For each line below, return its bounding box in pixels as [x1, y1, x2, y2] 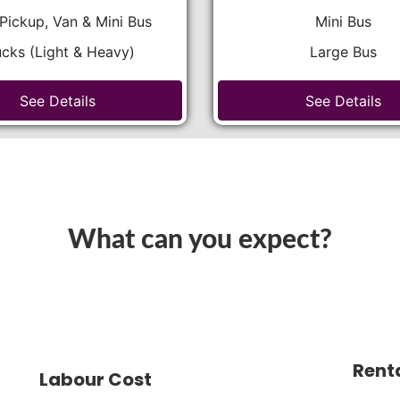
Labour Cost [38, 367, 152, 393]
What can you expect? [68, 227, 332, 254]
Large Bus [309, 43, 377, 61]
